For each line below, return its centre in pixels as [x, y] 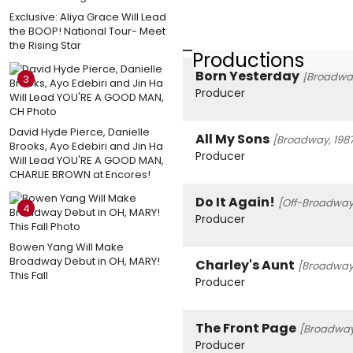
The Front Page [246, 329]
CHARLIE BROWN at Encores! [80, 174]
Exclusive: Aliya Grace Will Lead [88, 17]
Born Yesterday [247, 76]
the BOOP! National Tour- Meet [87, 31]
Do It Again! [235, 203]
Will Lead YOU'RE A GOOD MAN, [87, 160]
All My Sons [232, 139]
